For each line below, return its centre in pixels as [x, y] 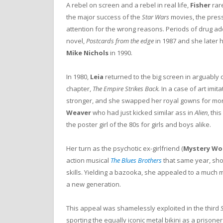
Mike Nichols [87, 53]
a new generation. [94, 184]
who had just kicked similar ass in [143, 113]
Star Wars [156, 17]
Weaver [79, 113]
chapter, [79, 89]
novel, [76, 41]
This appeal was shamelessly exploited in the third [143, 208]
